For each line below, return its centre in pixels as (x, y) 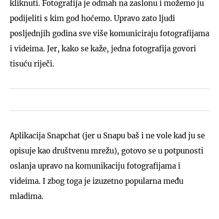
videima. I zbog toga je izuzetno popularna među (97, 181)
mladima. (28, 196)
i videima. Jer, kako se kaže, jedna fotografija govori (103, 48)
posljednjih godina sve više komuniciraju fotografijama (109, 33)
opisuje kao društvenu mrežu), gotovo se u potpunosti (107, 151)
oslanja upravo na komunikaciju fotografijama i (95, 166)
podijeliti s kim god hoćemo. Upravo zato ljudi (92, 18)
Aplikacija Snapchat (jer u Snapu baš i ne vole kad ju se (107, 135)
